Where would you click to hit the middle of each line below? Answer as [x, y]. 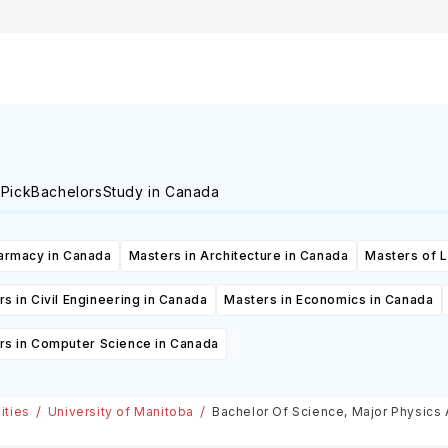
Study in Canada [161, 192]
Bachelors [67, 192]
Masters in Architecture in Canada [238, 256]
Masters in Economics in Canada [329, 300]
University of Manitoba [120, 412]
